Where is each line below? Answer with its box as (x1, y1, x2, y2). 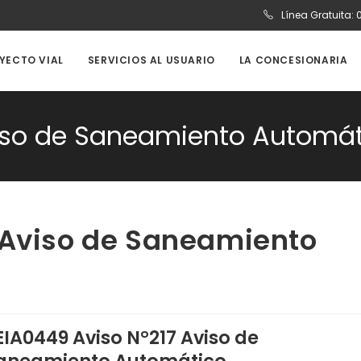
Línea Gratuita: (279, 8, 356, 22)
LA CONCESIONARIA (239, 53, 348, 67)
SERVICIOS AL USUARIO (87, 53, 215, 67)
